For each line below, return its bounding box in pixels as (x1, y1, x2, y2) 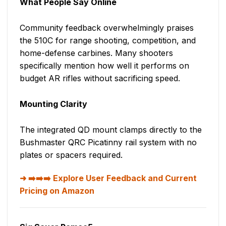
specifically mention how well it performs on (20, 60, 189, 71)
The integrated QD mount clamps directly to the (20, 124, 202, 135)
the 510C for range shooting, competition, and (20, 35, 196, 45)
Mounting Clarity (20, 98, 87, 109)
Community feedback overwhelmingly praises (20, 22, 194, 33)
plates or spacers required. (20, 149, 123, 160)
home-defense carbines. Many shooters (20, 47, 173, 58)
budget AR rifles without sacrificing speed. (20, 73, 180, 83)
